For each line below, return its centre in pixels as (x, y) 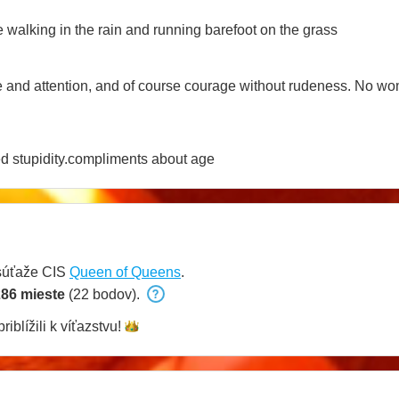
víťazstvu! (91, 326)
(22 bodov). (104, 294)
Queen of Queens (125, 272)
